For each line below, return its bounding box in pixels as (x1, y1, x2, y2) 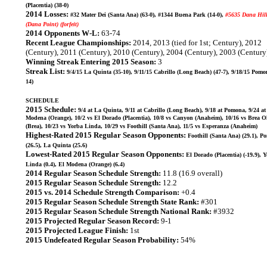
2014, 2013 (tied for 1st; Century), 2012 (131, 38, 262, 47)
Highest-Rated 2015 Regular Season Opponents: (26, 131, 186, 139)
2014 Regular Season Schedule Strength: (26, 169, 161, 178)
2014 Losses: (26, 10, 69, 18)
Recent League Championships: (26, 38, 131, 47)
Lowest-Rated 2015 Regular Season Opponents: (26, 150, 184, 159)
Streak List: (26, 67, 65, 76)
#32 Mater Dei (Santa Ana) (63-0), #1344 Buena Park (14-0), (70, 11, 225, 18)
